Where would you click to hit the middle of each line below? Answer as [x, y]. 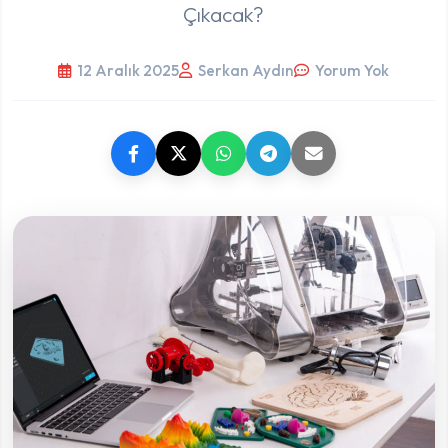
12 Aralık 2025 [128, 70]
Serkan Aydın [246, 70]
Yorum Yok [352, 70]
